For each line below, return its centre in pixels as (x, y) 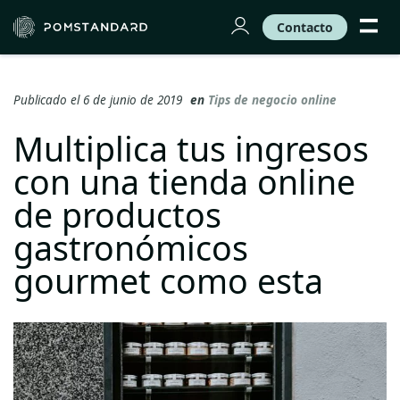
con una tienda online (184, 182)
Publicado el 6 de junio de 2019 (100, 100)
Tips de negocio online (272, 100)
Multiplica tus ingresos (191, 149)
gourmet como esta (168, 281)
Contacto (305, 27)
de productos (117, 215)
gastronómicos (131, 248)
